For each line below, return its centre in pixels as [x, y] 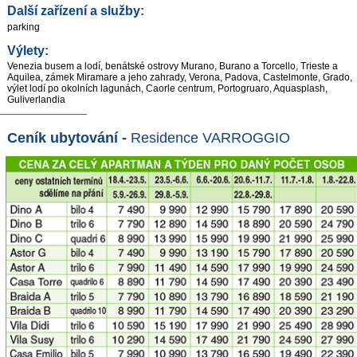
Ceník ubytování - [69, 137]
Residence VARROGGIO [210, 137]
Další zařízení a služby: [76, 11]
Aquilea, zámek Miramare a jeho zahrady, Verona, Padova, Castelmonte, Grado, [180, 77]
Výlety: [28, 50]
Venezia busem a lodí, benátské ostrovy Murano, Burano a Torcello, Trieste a [173, 66]
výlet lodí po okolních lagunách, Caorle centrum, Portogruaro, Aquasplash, [167, 88]
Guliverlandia [36, 99]
